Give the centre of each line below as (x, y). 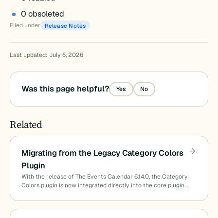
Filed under (25, 25)
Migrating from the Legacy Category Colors (102, 153)
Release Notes (65, 25)
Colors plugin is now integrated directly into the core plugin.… (105, 185)
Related (26, 124)
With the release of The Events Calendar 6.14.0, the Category (104, 176)
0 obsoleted (42, 14)
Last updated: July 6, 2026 (47, 55)
